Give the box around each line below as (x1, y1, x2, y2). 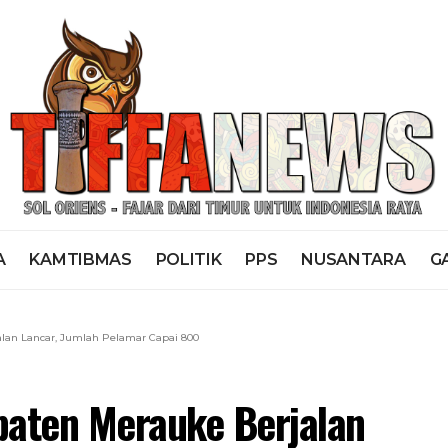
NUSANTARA (301, 249, 406, 269)
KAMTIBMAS (29, 249, 132, 269)
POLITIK (155, 249, 222, 269)
